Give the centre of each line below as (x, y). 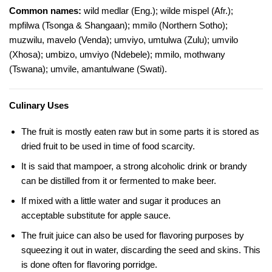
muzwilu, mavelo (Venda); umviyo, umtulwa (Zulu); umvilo (124, 40)
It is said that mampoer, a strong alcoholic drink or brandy (134, 166)
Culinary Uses (39, 105)
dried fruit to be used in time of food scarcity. (108, 146)
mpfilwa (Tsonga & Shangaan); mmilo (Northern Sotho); (118, 25)
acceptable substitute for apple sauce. (96, 216)
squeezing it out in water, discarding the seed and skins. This (141, 250)
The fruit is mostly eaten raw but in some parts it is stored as (140, 132)
